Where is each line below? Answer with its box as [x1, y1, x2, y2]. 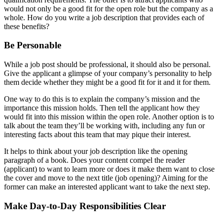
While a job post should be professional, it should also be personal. [4, 60, 211, 69]
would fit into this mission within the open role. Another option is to [4, 112, 214, 121]
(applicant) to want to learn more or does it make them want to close [4, 165, 215, 174]
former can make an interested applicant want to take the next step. [4, 183, 210, 191]
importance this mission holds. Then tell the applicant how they [4, 104, 200, 112]
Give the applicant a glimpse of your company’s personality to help [4, 69, 212, 78]
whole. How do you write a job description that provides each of [4, 13, 204, 22]
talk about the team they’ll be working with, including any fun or [4, 121, 205, 130]
